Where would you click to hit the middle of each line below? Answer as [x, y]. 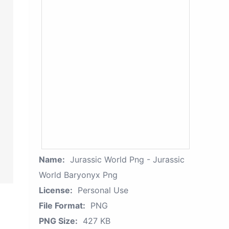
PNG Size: [58, 221]
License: [56, 190]
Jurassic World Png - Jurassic [127, 159]
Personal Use [103, 190]
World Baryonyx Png [78, 175]
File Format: [62, 205]
